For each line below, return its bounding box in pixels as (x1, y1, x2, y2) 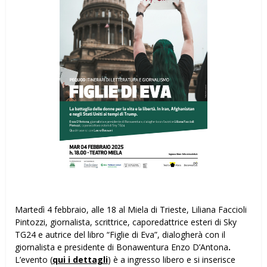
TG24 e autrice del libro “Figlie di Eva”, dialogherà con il (15, 229, 225, 241)
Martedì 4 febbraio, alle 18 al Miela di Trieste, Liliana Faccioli (15, 204, 247, 216)
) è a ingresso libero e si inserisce (108, 254, 235, 266)
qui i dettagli (52, 254, 108, 266)
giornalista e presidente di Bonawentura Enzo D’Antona (15, 241, 228, 253)
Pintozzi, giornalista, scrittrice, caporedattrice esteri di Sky (15, 216, 237, 228)
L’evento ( (15, 254, 52, 266)
